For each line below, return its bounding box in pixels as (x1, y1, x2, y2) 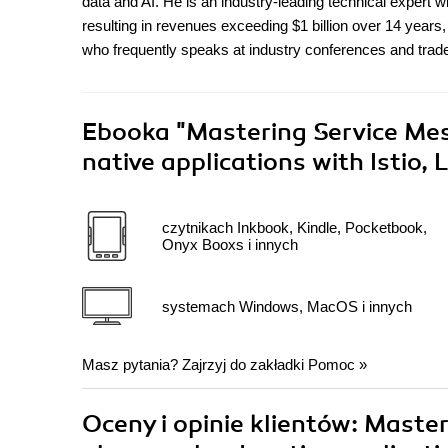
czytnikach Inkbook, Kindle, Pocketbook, (162, 219, 427, 237)
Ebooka (82, 117, 170, 148)
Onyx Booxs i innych (162, 236, 298, 254)
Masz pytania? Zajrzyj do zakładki (82, 356, 308, 374)
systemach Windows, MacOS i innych (162, 297, 412, 315)
